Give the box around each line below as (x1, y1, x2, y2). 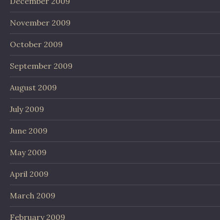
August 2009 (10, 82, 57, 93)
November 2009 (10, 18, 71, 28)
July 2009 (10, 104, 44, 114)
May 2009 (10, 147, 47, 158)
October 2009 (10, 39, 63, 50)
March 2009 (10, 191, 55, 201)
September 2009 (10, 61, 73, 71)
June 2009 (10, 126, 48, 136)
